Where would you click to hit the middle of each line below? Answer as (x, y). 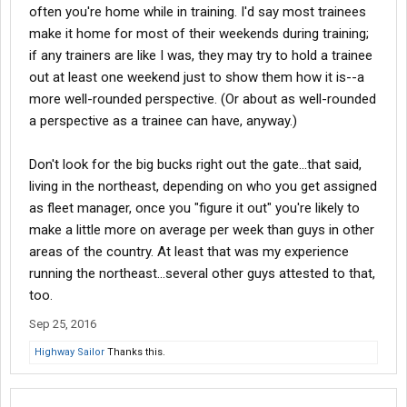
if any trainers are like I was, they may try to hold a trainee (201, 55)
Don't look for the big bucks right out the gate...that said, (195, 164)
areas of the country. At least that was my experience (189, 252)
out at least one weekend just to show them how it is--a (197, 77)
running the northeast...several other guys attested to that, (202, 273)
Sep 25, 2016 (63, 324)
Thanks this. (135, 352)
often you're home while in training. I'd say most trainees (198, 12)
